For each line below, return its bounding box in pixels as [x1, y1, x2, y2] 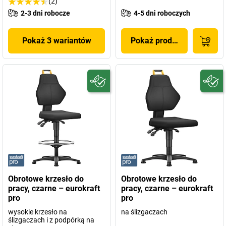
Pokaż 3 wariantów [22, 36, 91, 45]
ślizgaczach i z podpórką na [8, 216, 94, 224]
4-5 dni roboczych [134, 9, 190, 17]
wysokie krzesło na [8, 208, 67, 216]
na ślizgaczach [121, 208, 167, 216]
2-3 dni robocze [21, 9, 70, 17]
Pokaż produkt [131, 36, 184, 45]
